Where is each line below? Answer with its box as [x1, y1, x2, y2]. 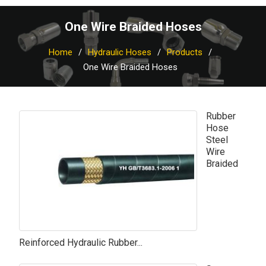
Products [166, 47, 202, 58]
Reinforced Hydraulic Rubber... [18, 237, 142, 249]
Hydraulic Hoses [87, 47, 151, 58]
